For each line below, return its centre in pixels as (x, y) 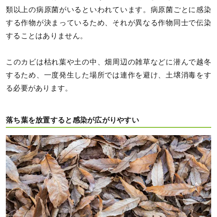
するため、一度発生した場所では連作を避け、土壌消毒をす (108, 75)
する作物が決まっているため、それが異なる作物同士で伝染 (108, 23)
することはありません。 (47, 36)
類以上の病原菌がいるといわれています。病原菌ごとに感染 (108, 10)
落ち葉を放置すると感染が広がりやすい (73, 120)
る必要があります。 (39, 88)
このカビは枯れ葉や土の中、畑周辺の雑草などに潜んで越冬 (108, 62)
